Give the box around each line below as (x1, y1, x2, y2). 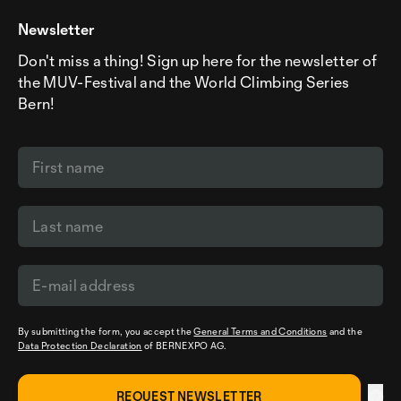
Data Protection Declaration (18, 339, 142, 352)
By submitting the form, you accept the (18, 325, 194, 337)
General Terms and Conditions (193, 325, 328, 337)
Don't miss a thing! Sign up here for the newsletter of (18, 51, 378, 70)
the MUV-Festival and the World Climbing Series (18, 73, 350, 91)
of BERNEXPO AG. (141, 339, 227, 352)
